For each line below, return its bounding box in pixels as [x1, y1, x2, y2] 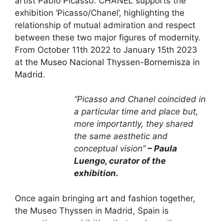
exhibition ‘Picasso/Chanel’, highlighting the [15, 7, 184, 18]
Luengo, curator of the [74, 156, 166, 166]
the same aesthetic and [74, 131, 168, 142]
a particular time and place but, [74, 107, 198, 117]
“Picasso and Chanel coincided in [74, 94, 206, 105]
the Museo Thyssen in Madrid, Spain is [15, 205, 169, 216]
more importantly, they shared [74, 119, 193, 129]
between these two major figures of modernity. [15, 32, 201, 42]
